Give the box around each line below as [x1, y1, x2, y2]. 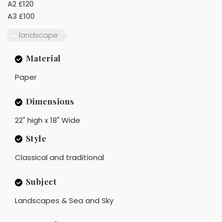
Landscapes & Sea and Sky [15, 195, 113, 206]
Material [25, 53, 61, 64]
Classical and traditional [15, 152, 104, 163]
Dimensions [25, 96, 74, 107]
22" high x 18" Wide [15, 115, 80, 126]
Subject [25, 175, 56, 187]
